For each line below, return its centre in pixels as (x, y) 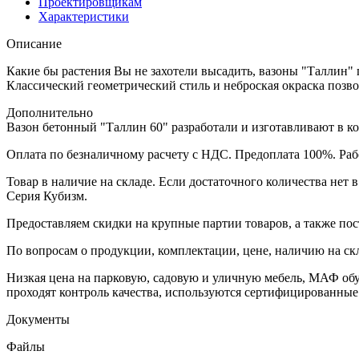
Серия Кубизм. (47, 196)
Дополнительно (50, 112)
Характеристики (84, 16)
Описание (34, 43)
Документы (38, 319)
